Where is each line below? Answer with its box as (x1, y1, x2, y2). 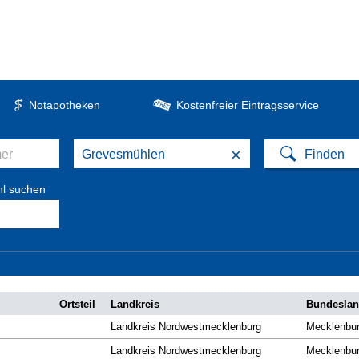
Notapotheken (28, 99, 100, 111)
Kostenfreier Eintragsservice (175, 99, 319, 111)
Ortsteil (59, 298, 95, 311)
